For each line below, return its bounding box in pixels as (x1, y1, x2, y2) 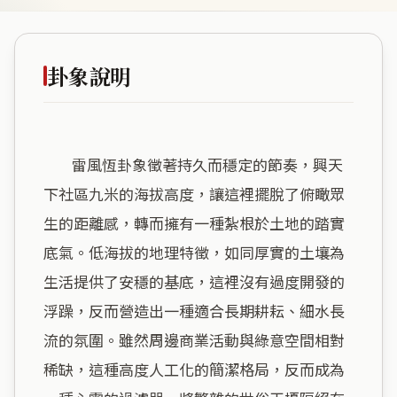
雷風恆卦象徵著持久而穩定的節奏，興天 (43, 152, 72, 175)
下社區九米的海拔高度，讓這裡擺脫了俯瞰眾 (43, 182, 345, 205)
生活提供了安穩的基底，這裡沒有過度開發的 (43, 269, 345, 292)
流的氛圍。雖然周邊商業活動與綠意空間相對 (43, 328, 345, 351)
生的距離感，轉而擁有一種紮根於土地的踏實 (43, 211, 345, 234)
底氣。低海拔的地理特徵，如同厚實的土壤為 (43, 240, 345, 263)
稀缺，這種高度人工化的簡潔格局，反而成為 (43, 357, 345, 380)
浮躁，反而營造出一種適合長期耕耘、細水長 (43, 299, 345, 322)
